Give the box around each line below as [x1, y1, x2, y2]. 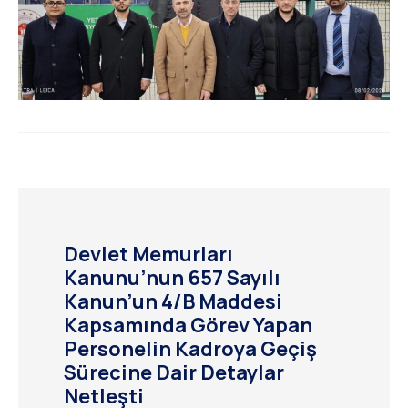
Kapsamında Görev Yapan [64, 311, 312, 340]
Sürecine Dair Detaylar [64, 359, 284, 387]
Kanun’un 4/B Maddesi [64, 288, 282, 316]
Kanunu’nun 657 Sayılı [64, 264, 280, 292]
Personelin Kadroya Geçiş [64, 335, 317, 363]
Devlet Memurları [64, 240, 233, 269]
